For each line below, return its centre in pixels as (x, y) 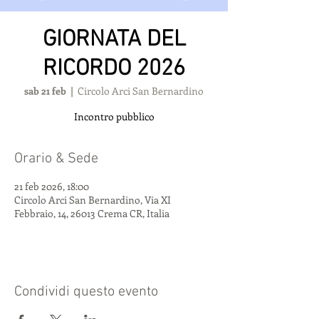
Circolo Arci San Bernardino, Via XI (93, 200)
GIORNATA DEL (114, 40)
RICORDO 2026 (114, 69)
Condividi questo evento (86, 292)
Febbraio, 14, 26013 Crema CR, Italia (92, 213)
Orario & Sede (56, 159)
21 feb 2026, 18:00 (52, 186)
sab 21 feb (45, 91)
